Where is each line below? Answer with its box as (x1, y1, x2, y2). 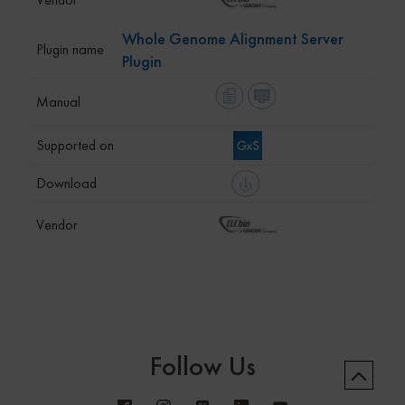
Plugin (122, 50, 162, 71)
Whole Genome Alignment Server (122, 27, 344, 49)
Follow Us (149, 348, 256, 383)
